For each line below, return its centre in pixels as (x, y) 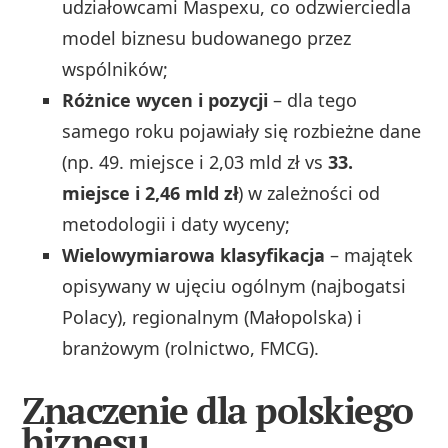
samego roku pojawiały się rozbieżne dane (242, 131)
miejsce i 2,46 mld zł (150, 193)
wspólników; (115, 69)
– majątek (369, 255)
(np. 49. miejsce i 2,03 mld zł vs (195, 162)
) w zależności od (309, 193)
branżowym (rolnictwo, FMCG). (191, 348)
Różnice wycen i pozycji (165, 100)
